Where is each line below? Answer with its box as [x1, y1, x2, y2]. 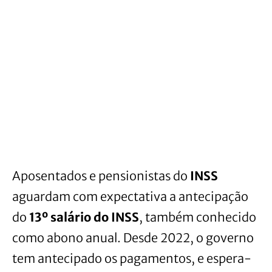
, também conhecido [139, 209, 256, 225]
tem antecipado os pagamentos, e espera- [12, 250, 251, 266]
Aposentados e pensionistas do [12, 168, 190, 183]
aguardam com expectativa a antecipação [12, 188, 248, 204]
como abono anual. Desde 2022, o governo [12, 229, 254, 245]
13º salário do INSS [29, 209, 139, 225]
